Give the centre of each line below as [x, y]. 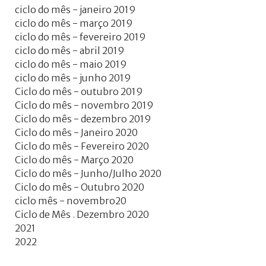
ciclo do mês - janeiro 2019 [75, 10]
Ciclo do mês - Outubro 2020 [80, 187]
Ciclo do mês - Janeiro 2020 [76, 133]
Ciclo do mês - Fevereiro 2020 [82, 146]
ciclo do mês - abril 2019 [70, 51]
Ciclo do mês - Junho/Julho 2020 [88, 174]
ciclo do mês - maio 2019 [71, 64]
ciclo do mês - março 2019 [74, 23]
